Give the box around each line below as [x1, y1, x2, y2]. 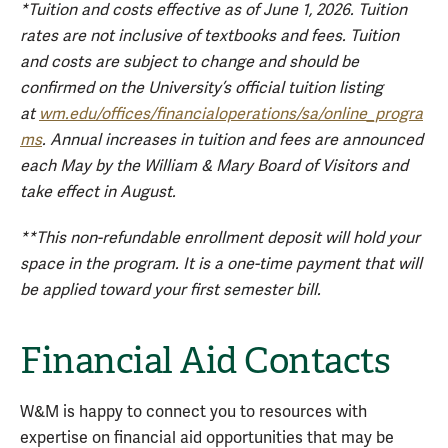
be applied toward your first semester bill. [20, 280, 321, 300]
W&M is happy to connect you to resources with [20, 402, 367, 422]
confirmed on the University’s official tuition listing [20, 78, 383, 98]
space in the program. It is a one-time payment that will [20, 254, 422, 274]
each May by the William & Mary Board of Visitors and [20, 156, 408, 176]
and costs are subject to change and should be [20, 52, 359, 72]
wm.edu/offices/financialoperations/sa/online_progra [39, 104, 423, 124]
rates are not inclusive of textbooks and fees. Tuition [20, 26, 399, 46]
